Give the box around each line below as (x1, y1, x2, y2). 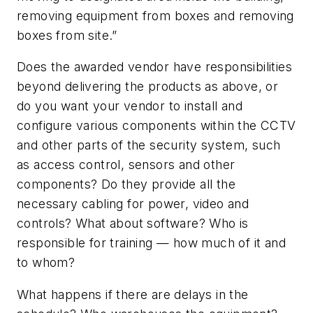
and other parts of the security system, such (17, 138, 281, 153)
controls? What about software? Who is (17, 216, 249, 231)
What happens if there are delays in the (17, 286, 249, 302)
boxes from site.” (17, 27, 117, 43)
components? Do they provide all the (17, 177, 235, 192)
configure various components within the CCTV (17, 118, 296, 133)
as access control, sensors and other (17, 157, 235, 173)
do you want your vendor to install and (17, 99, 243, 114)
